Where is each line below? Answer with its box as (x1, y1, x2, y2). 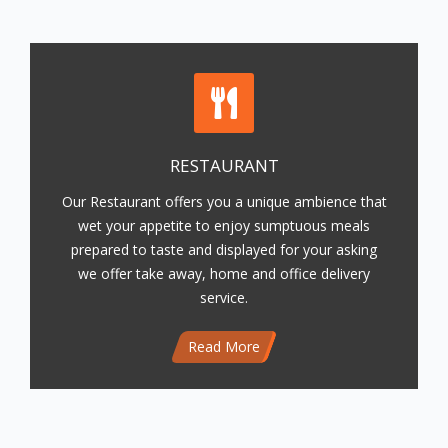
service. (200, 288, 248, 308)
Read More (188, 337, 260, 357)
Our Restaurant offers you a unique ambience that (61, 192, 387, 212)
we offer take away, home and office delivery (78, 264, 370, 284)
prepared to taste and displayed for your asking (71, 240, 377, 260)
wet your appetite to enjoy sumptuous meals (78, 216, 370, 236)
